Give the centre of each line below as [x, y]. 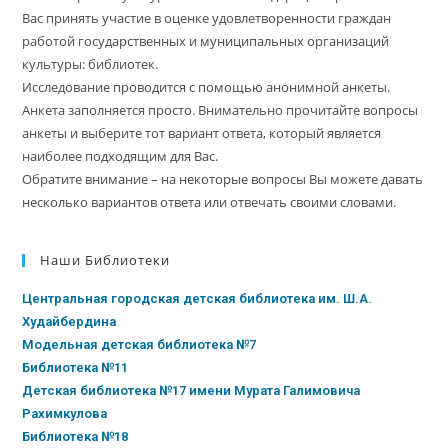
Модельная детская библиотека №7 [139, 344]
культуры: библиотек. [90, 63]
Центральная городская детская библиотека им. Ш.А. [197, 298]
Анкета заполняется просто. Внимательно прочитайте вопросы [220, 109]
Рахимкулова [65, 413]
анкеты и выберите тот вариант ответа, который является [202, 132]
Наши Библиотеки [105, 259]
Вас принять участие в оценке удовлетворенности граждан [207, 17]
